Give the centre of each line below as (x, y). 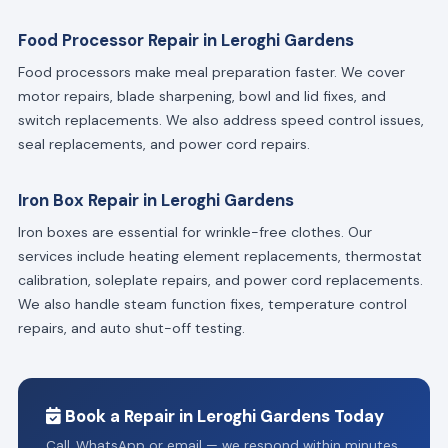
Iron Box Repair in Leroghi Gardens (155, 199)
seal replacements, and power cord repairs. (163, 144)
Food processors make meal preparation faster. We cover (211, 72)
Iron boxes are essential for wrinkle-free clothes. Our (194, 232)
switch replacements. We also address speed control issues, (220, 120)
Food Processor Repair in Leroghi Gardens (185, 40)
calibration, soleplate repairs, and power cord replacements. (220, 280)
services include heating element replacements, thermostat (219, 256)
